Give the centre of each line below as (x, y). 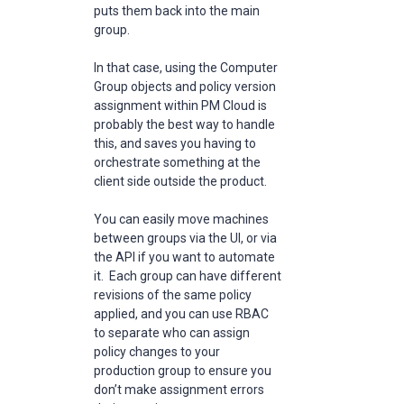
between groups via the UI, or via (185, 238)
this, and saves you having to (175, 143)
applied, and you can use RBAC (181, 314)
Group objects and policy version (185, 87)
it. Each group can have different (188, 276)
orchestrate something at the (177, 162)
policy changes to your (157, 352)
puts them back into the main (177, 11)
